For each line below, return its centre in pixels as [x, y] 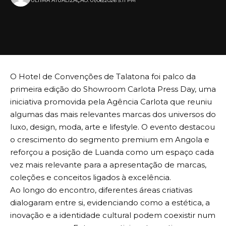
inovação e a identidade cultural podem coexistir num [113, 215]
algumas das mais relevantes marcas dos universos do [113, 115]
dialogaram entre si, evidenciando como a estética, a [110, 203]
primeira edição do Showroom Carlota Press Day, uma [113, 89]
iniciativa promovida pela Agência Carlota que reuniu [111, 102]
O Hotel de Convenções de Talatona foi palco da [103, 77]
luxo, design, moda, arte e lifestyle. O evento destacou [112, 127]
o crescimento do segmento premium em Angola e [110, 140]
